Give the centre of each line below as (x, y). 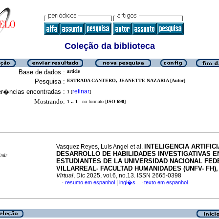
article (73, 71)
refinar (81, 91)
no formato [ (92, 101)
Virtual (65, 175)
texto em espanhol (166, 182)
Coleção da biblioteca (109, 46)
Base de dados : (42, 72)
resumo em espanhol (90, 182)
